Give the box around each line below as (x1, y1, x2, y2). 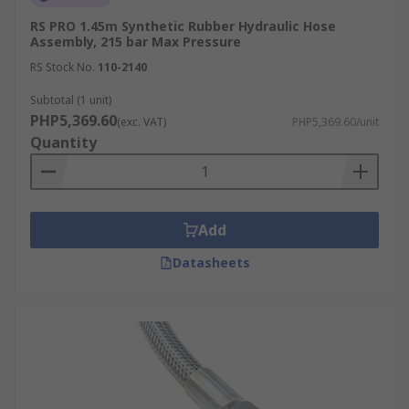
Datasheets (172, 254, 250, 271)
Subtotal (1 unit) (30, 92, 111, 108)
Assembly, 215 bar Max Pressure (30, 33, 241, 50)
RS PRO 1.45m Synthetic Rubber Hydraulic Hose (30, 17, 336, 35)
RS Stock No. (30, 59, 95, 75)
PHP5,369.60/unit (292, 114, 379, 130)
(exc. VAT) (117, 114, 166, 130)
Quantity (30, 132, 97, 152)
